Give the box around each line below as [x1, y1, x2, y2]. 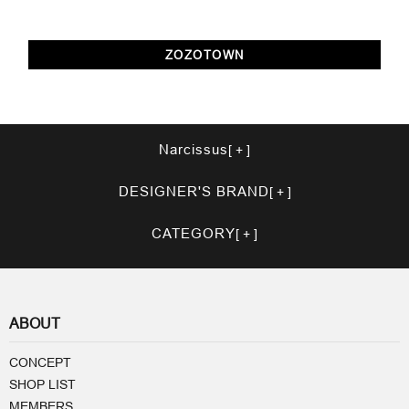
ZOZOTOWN [164, 47, 245, 62]
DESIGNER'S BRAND [118, 183, 269, 199]
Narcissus [159, 141, 228, 157]
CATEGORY [152, 225, 236, 241]
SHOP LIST [9, 376, 76, 392]
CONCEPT [9, 354, 71, 370]
